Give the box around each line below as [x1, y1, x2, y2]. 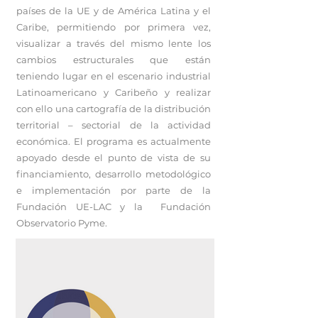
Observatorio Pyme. [16, 217, 107, 229]
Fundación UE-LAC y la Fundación [16, 201, 211, 212]
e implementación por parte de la [16, 185, 211, 196]
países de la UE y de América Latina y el [16, 5, 211, 16]
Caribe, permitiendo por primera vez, [16, 21, 211, 33]
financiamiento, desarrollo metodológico [16, 168, 211, 180]
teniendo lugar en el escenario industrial [16, 70, 211, 82]
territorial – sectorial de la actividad [16, 119, 211, 131]
